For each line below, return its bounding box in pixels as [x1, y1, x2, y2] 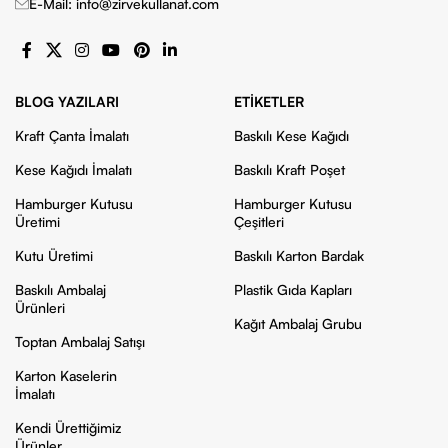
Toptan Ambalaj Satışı [15, 333, 145, 351]
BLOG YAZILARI [15, 93, 119, 111]
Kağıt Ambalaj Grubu [233, 315, 362, 333]
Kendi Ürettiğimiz [15, 419, 121, 437]
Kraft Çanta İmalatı [15, 127, 129, 145]
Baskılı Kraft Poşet [233, 161, 345, 179]
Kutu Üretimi [15, 247, 93, 265]
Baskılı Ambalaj [15, 281, 106, 299]
